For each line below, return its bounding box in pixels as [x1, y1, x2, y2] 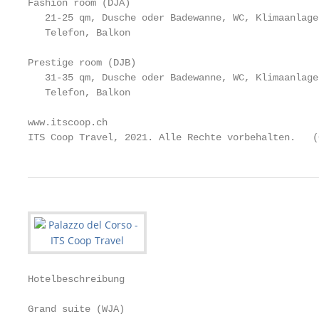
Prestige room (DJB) [28, 57, 136, 68]
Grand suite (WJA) [28, 303, 125, 315]
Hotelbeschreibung [28, 273, 125, 285]
